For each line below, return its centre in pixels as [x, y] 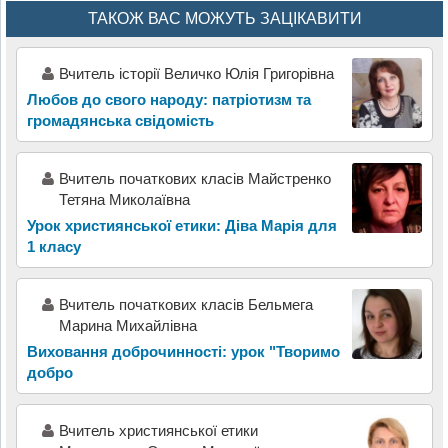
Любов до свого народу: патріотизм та [168, 99]
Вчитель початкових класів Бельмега [185, 304]
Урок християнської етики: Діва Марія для [181, 225]
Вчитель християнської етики [158, 430]
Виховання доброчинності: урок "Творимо [183, 351]
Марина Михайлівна [127, 325]
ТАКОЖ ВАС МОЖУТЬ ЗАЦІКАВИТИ [224, 18]
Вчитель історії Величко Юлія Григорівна [196, 73]
